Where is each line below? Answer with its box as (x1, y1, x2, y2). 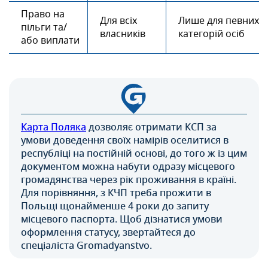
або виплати (21, 33, 80, 48)
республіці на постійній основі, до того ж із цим (21, 146, 247, 161)
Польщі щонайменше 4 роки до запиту (21, 199, 209, 214)
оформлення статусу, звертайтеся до (21, 225, 196, 240)
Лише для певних (178, 13, 259, 28)
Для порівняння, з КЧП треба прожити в (21, 185, 211, 200)
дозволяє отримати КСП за (86, 120, 217, 135)
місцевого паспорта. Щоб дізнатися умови (21, 212, 223, 227)
